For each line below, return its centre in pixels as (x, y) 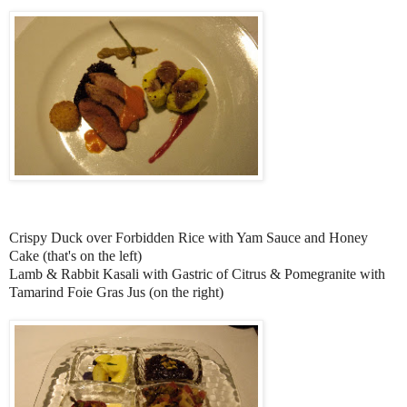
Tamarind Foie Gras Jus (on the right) (116, 293)
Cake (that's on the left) (75, 256)
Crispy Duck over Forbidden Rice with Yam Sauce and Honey (189, 238)
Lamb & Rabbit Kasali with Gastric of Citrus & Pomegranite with (197, 274)
